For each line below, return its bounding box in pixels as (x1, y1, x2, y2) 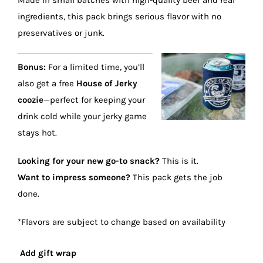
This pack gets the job (130, 171, 222, 183)
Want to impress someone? (18, 171, 130, 183)
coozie (18, 94, 43, 105)
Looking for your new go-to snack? (18, 155, 160, 166)
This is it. (160, 155, 198, 166)
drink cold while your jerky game (18, 110, 147, 122)
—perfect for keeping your (43, 94, 145, 105)
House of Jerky (76, 77, 137, 89)
